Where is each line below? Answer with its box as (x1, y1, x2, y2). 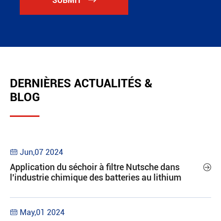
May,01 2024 (20, 208, 65, 217)
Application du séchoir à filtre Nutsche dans (10, 162, 180, 172)
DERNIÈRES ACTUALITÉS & (10, 76, 152, 90)
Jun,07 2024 (20, 147, 63, 157)
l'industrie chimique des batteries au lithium (10, 172, 182, 183)
